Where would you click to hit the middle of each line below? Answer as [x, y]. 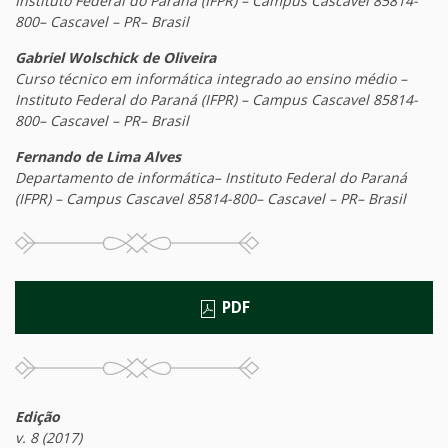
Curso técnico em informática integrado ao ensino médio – [211, 79]
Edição [37, 417]
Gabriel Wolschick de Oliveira [115, 58]
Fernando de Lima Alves [98, 157]
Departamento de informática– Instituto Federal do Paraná [211, 178]
